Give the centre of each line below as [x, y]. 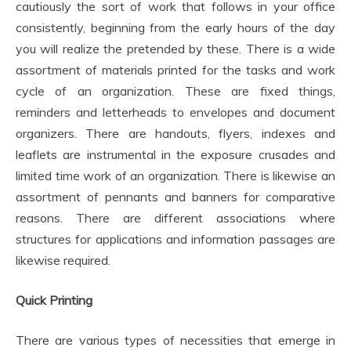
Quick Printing [54, 300]
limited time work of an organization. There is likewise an [175, 175]
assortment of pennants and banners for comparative [175, 197]
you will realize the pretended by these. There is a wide [175, 49]
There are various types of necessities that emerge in [175, 340]
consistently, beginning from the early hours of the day [175, 27]
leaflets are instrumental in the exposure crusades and [175, 154]
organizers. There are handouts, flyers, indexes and [175, 133]
